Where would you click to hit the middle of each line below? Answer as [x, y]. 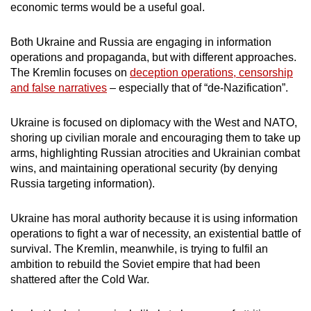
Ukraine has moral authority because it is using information [154, 219]
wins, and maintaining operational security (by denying [144, 169]
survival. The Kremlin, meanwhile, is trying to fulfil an [139, 249]
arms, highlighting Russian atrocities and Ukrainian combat [155, 153]
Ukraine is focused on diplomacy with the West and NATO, [154, 123]
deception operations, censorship [211, 73]
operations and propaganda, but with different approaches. [153, 58]
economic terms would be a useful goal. [108, 8]
